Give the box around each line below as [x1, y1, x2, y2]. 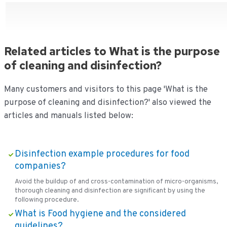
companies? [14, 160, 66, 172]
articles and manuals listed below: [4, 110, 133, 121]
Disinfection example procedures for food [14, 148, 190, 160]
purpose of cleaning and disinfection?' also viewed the [4, 97, 211, 108]
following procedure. [14, 196, 79, 205]
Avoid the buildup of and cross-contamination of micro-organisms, [14, 177, 218, 186]
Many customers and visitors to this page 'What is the [4, 84, 208, 95]
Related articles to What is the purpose [4, 44, 220, 59]
